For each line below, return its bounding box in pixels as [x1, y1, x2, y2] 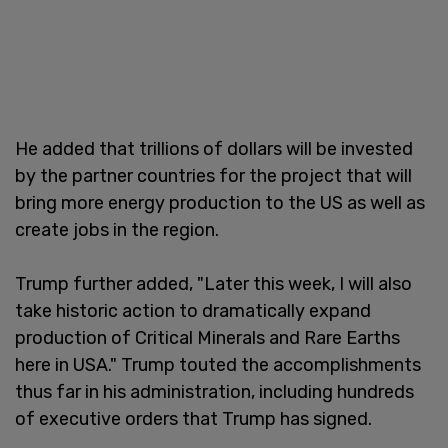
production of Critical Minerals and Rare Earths [15, 326, 400, 349]
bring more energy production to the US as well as [15, 191, 425, 214]
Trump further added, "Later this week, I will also [15, 272, 412, 295]
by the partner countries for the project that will [15, 164, 412, 187]
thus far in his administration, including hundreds [15, 380, 414, 403]
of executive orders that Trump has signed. [15, 407, 376, 430]
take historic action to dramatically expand [15, 299, 371, 322]
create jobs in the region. [15, 218, 219, 241]
